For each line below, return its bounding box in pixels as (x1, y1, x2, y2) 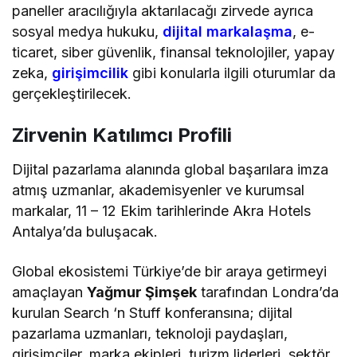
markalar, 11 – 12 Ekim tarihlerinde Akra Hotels (12, 202, 312, 219)
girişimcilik (52, 64, 129, 81)
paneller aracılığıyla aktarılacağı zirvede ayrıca (12, 2, 314, 19)
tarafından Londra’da (197, 283, 339, 300)
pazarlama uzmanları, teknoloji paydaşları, (12, 324, 288, 342)
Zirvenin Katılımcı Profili (12, 123, 232, 147)
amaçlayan (12, 283, 88, 300)
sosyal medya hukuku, (12, 22, 163, 40)
